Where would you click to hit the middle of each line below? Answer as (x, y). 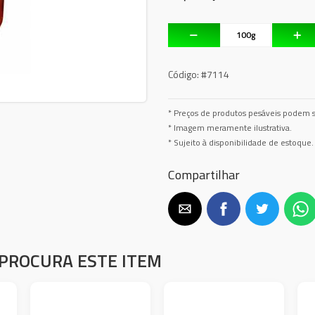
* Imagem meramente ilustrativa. (230, 128)
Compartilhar (204, 174)
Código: (184, 74)
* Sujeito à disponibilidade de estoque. (241, 142)
